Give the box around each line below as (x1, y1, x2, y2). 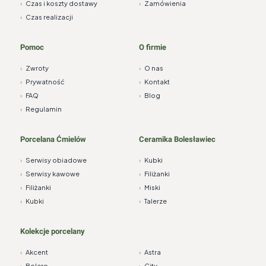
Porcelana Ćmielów (20, 135, 86, 144)
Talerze (144, 197, 167, 205)
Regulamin (26, 105, 62, 113)
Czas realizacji (26, 13, 73, 21)
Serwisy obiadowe (26, 156, 87, 164)
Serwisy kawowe (26, 170, 80, 178)
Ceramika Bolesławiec (139, 135, 216, 144)
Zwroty (26, 64, 49, 72)
